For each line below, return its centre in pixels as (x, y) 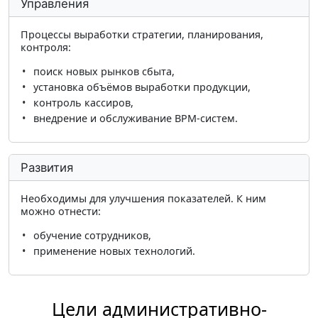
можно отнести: (61, 212)
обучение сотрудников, (92, 236)
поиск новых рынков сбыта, (104, 72)
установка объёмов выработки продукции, (142, 87)
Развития (47, 168)
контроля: (46, 48)
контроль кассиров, (83, 103)
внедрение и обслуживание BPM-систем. (135, 119)
